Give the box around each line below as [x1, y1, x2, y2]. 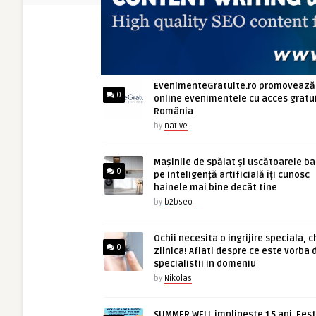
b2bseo [164, 197, 193, 207]
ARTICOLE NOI [195, 42, 251, 53]
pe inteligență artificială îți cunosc [154, 169, 310, 181]
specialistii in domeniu [154, 258, 256, 269]
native [164, 121, 188, 130]
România [154, 106, 193, 117]
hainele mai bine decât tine [154, 182, 277, 193]
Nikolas [164, 274, 192, 283]
